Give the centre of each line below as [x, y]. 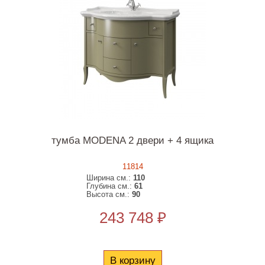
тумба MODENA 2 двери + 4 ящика [132, 140]
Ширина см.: [110, 178]
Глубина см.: [111, 186]
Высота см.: [109, 194]
